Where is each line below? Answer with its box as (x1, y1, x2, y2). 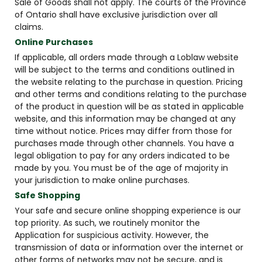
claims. (15, 21, 43, 33)
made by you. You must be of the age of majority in (15, 162, 228, 174)
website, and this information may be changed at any (15, 113, 236, 125)
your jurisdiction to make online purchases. (15, 174, 189, 186)
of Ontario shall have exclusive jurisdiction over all (15, 9, 218, 20)
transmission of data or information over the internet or (15, 242, 243, 253)
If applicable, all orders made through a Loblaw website (15, 51, 239, 63)
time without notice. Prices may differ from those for (15, 125, 232, 137)
